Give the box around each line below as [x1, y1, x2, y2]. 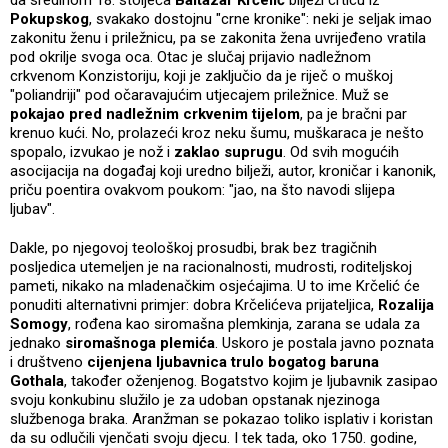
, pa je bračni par [300, 104, 407, 123]
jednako [10, 333, 65, 352]
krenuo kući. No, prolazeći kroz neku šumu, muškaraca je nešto [10, 123, 424, 142]
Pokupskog [10, 9, 89, 28]
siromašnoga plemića [65, 333, 215, 352]
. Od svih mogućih [283, 142, 399, 161]
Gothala [10, 371, 64, 390]
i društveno [10, 352, 87, 371]
